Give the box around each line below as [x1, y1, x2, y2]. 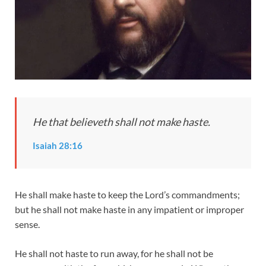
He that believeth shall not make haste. [33, 115, 210, 128]
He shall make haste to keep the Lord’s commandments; [15, 189, 240, 201]
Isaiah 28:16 [33, 140, 83, 151]
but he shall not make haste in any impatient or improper [15, 204, 244, 216]
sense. [15, 218, 40, 230]
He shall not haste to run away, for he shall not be [15, 248, 213, 259]
